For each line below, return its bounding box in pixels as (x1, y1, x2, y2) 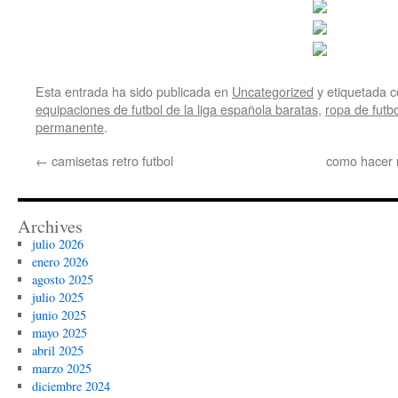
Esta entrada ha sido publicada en (36, 82, 232, 100)
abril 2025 (31, 342, 84, 359)
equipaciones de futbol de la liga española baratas (36, 99, 318, 118)
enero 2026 (31, 253, 88, 270)
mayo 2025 (31, 324, 87, 341)
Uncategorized (232, 82, 314, 100)
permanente (36, 117, 104, 136)
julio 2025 (31, 289, 84, 306)
